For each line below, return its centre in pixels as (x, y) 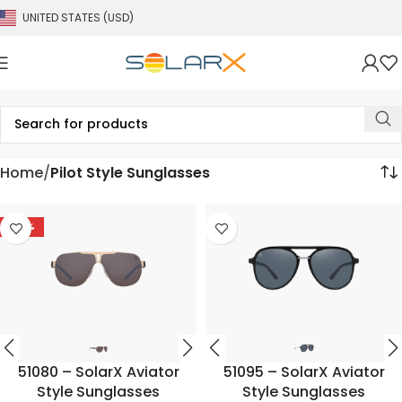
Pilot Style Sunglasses (130, 172)
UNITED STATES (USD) (78, 17)
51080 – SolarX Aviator (98, 371)
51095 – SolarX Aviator (304, 371)
